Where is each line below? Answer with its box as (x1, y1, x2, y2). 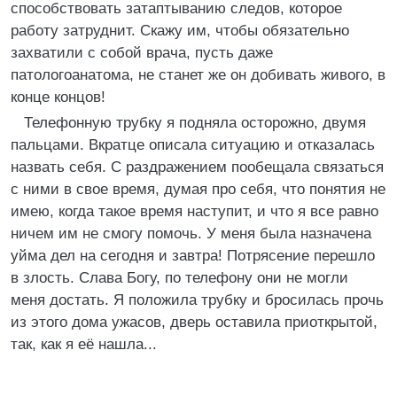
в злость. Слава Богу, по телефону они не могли (11, 269, 348, 286)
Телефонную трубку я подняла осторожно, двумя (24, 114, 366, 131)
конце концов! (11, 89, 105, 105)
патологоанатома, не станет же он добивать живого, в (11, 66, 385, 83)
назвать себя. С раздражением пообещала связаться (11, 159, 384, 175)
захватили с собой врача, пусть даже (11, 44, 273, 61)
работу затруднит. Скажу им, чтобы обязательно (11, 22, 349, 39)
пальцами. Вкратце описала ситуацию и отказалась (11, 136, 375, 153)
